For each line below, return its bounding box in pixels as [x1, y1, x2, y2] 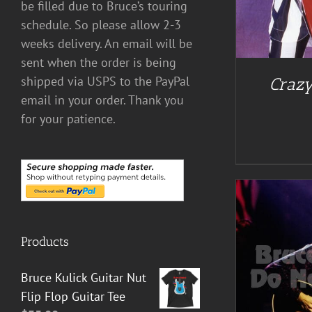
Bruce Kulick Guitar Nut [21, 269, 146, 286]
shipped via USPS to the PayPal [21, 72, 189, 89]
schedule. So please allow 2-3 [21, 16, 181, 33]
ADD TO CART [72, 263, 129, 274]
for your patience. [21, 110, 116, 127]
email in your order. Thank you [21, 91, 184, 108]
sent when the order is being [21, 54, 176, 70]
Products [21, 233, 69, 249]
